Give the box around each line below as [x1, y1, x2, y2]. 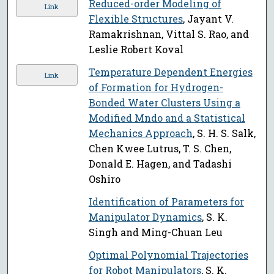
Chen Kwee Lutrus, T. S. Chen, [88, 142, 231, 155]
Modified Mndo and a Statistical [88, 111, 245, 125]
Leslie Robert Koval [88, 43, 183, 56]
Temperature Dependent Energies [88, 65, 253, 79]
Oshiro [88, 172, 120, 186]
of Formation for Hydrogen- [88, 81, 223, 94]
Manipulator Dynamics [88, 210, 202, 224]
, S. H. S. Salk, [192, 127, 256, 140]
